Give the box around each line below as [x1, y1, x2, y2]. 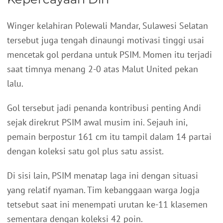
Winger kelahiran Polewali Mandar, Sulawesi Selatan [7, 20, 208, 32]
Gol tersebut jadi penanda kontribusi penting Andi [7, 102, 201, 114]
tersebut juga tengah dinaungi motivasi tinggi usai [7, 34, 204, 46]
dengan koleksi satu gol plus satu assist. [7, 145, 164, 157]
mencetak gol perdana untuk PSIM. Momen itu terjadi [7, 49, 212, 61]
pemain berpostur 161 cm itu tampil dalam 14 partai [7, 131, 212, 143]
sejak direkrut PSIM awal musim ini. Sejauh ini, [7, 116, 187, 128]
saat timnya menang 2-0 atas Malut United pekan [7, 63, 198, 75]
